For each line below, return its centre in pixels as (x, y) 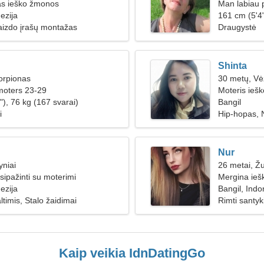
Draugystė (237, 27)
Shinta (232, 66)
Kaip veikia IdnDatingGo (132, 253)
